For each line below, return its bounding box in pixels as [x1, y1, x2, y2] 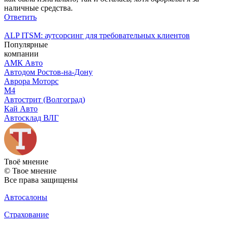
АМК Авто [4, 58, 43, 67]
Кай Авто [4, 104, 38, 113]
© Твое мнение [4, 166, 56, 175]
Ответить [4, 12, 37, 21]
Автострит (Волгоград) [4, 95, 85, 104]
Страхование [4, 210, 49, 219]
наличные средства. [4, 3, 73, 12]
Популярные [4, 40, 48, 49]
